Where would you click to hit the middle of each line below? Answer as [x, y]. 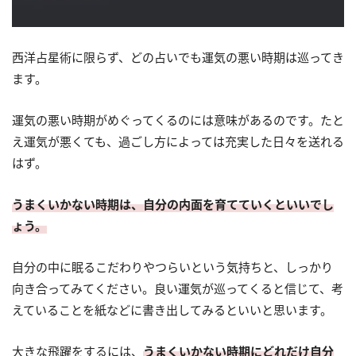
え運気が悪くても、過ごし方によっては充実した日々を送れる [178, 142]
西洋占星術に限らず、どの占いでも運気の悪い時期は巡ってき [178, 58]
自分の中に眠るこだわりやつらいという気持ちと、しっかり [172, 267]
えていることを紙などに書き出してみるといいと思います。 [172, 310]
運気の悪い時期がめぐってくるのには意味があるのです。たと [178, 120]
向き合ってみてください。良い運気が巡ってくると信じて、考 [178, 289]
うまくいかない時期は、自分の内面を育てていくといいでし [173, 205]
